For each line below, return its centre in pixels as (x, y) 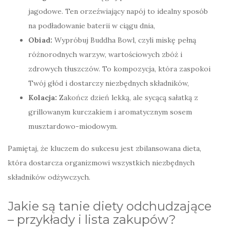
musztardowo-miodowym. (73, 127)
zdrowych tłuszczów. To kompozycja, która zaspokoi (119, 69)
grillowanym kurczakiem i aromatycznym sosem (110, 112)
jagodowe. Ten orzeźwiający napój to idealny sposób (118, 12)
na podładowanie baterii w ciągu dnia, (92, 26)
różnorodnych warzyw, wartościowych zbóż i (105, 55)
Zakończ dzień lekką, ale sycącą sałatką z (128, 98)
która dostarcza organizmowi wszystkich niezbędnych (101, 163)
